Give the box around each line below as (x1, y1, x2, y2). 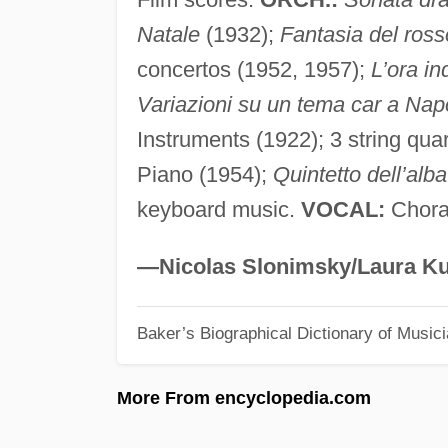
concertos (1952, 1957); (136, 56, 371, 82)
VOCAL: (300, 196, 385, 222)
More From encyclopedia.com (117, 387, 371, 408)
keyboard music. (136, 196, 301, 222)
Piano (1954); (136, 161, 273, 187)
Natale (136, 21, 200, 47)
